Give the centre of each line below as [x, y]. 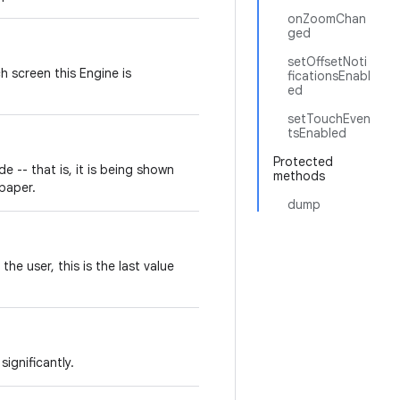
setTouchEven [329, 119]
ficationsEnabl [329, 76]
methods [299, 176]
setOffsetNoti [327, 62]
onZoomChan [327, 19]
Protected [303, 162]
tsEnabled [317, 133]
